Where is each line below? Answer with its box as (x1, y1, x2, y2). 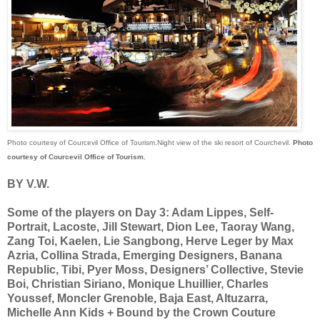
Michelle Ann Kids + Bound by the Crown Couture (7, 306, 276, 319)
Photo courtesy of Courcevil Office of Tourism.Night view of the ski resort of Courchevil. (7, 138, 293, 146)
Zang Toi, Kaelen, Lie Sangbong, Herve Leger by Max (7, 234, 294, 247)
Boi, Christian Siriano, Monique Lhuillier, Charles (7, 277, 269, 290)
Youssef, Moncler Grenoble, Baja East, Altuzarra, (7, 291, 268, 304)
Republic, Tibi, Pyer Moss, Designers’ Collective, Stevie (7, 263, 304, 276)
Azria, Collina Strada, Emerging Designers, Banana (7, 249, 282, 261)
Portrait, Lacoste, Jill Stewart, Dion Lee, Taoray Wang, (7, 220, 294, 233)
